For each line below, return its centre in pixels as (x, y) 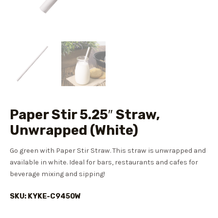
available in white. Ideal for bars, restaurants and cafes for (104, 162)
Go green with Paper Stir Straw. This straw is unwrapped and (108, 150)
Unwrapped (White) (74, 130)
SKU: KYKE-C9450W (45, 196)
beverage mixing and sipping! (57, 174)
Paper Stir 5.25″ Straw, (85, 115)
